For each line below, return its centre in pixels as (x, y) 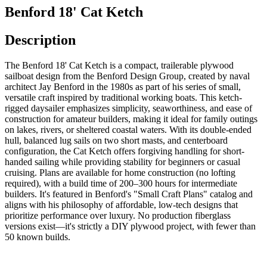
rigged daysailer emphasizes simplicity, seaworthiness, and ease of (128, 108)
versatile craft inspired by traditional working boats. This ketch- (123, 97)
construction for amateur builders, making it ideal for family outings (131, 119)
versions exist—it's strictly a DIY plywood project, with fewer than (130, 226)
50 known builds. (38, 237)
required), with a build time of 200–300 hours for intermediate (121, 183)
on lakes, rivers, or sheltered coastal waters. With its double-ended (128, 129)
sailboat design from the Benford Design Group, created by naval (127, 76)
